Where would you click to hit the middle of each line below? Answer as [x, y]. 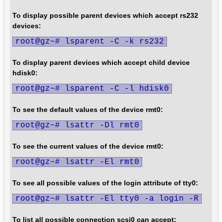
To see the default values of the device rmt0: [88, 110]
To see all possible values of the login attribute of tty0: [105, 183]
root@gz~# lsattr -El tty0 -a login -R [107, 199]
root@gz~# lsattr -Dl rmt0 [77, 125]
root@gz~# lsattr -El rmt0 [77, 162]
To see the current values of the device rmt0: [88, 146]
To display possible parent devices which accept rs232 [105, 15]
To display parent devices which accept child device [101, 62]
